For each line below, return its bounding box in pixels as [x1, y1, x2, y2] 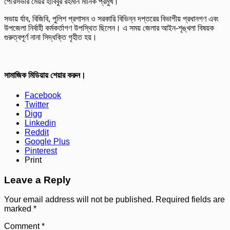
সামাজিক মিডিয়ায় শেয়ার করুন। [4, 70, 86, 80]
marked [4, 204, 33, 214]
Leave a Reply [4, 174, 71, 185]
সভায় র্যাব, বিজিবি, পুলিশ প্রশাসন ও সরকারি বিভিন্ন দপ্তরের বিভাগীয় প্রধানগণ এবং [4, 14, 219, 24]
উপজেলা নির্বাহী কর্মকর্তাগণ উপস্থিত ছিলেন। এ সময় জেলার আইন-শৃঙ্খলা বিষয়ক [4, 24, 214, 33]
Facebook [25, 90, 61, 100]
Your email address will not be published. [4, 195, 154, 204]
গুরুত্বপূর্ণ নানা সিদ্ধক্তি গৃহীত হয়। [4, 33, 97, 42]
